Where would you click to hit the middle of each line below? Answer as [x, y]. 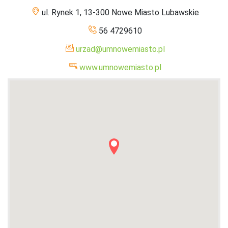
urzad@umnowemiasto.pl [120, 49]
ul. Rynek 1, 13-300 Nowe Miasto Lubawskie [120, 12]
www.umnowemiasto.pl [120, 67]
